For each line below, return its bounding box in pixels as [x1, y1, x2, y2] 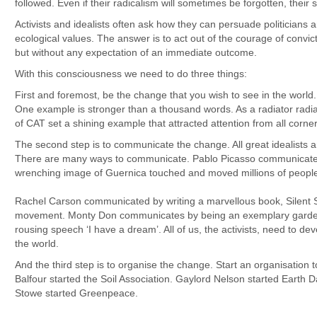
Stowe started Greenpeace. [15, 287, 138, 299]
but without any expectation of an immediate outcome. [15, 47, 257, 58]
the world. [15, 238, 59, 249]
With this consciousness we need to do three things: [15, 68, 247, 79]
